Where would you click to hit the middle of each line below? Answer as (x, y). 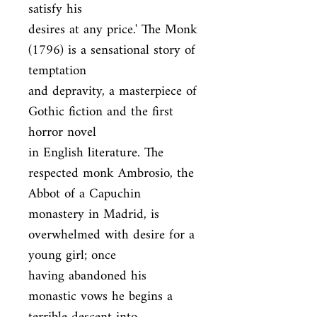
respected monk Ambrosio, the (111, 174)
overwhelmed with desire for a (111, 235)
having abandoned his (87, 276)
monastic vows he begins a (100, 297)
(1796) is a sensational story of (112, 51)
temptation (57, 71)
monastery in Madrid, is (94, 215)
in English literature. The (96, 153)
